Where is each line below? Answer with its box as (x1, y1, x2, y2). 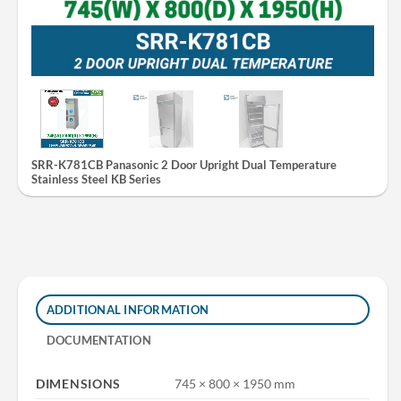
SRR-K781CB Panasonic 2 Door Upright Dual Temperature (31, 157, 337, 172)
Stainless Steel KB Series (31, 171, 161, 186)
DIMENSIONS (36, 376, 122, 392)
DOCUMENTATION (46, 333, 151, 348)
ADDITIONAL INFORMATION (46, 303, 209, 318)
